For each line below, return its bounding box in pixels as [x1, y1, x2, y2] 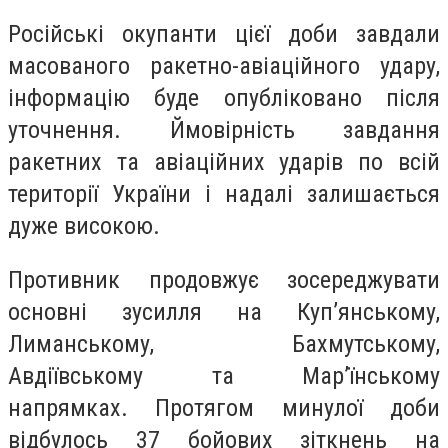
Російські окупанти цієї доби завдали [8, 20, 440, 49]
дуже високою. [8, 212, 160, 241]
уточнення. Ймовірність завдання [8, 116, 440, 145]
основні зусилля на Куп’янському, [8, 297, 440, 326]
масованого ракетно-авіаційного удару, [8, 52, 440, 81]
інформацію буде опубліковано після [8, 84, 440, 113]
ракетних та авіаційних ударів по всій [8, 148, 440, 177]
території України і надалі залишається [8, 180, 440, 209]
